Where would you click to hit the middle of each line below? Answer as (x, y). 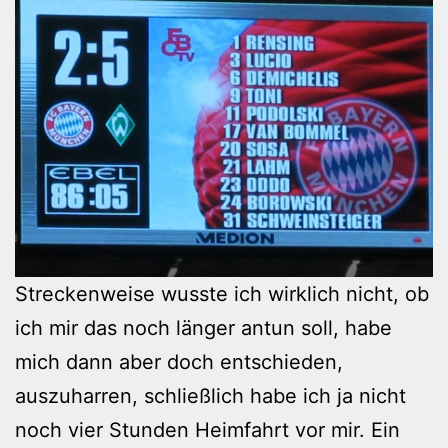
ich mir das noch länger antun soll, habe (203, 328)
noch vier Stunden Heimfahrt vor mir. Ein (207, 430)
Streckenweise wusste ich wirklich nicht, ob (222, 294)
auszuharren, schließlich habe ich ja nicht (210, 396)
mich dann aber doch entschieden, (179, 362)
